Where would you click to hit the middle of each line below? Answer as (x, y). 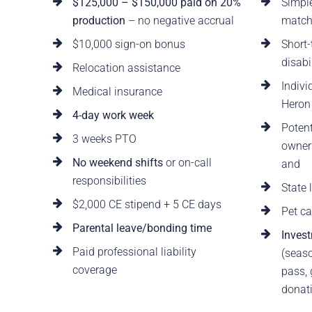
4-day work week (113, 116)
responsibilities (109, 181)
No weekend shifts (117, 163)
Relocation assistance (126, 68)
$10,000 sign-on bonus (128, 45)
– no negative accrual (179, 21)
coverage (94, 270)
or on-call (187, 163)
